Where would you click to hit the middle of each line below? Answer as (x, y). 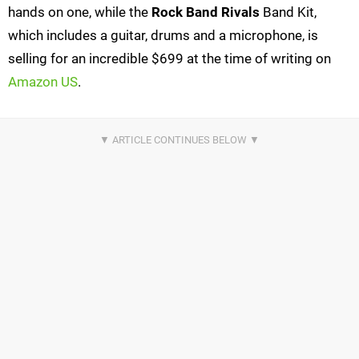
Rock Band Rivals (206, 12)
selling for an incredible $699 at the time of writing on (169, 59)
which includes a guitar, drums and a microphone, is (163, 36)
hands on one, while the (80, 12)
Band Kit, (288, 12)
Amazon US (43, 82)
